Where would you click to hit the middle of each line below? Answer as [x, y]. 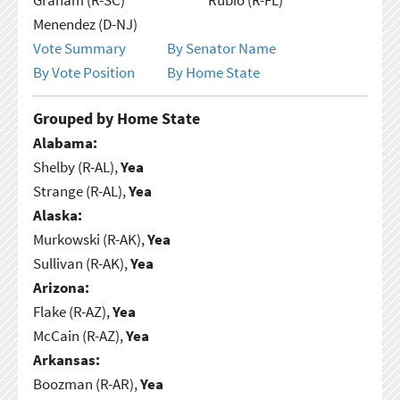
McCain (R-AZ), [79, 335]
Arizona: [61, 287]
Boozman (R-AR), [86, 383]
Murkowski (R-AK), [90, 239]
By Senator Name [221, 48]
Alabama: [65, 142]
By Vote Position [83, 72]
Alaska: [57, 215]
